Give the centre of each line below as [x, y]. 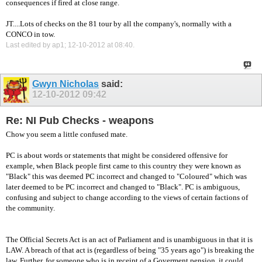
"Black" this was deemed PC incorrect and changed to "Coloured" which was [126, 177]
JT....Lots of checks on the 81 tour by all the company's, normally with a [119, 23]
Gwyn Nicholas [65, 84]
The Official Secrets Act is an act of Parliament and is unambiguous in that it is [129, 240]
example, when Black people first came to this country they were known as [123, 166]
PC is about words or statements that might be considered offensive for [117, 156]
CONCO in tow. [30, 34]
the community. [30, 208]
